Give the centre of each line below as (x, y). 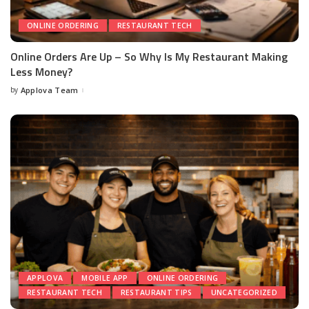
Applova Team (49, 90)
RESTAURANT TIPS (156, 293)
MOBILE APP (105, 278)
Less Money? (41, 72)
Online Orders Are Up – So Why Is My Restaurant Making (149, 57)
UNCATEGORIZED (244, 293)
